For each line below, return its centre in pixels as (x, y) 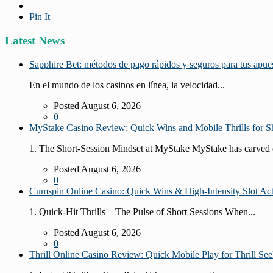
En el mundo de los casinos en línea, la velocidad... (127, 85)
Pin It (40, 17)
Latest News (35, 41)
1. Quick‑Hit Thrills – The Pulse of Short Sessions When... (142, 211)
